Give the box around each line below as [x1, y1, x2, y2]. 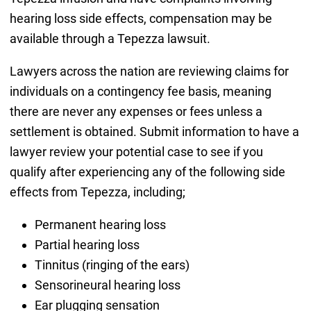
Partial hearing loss [34, 237, 140, 252]
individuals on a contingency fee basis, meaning [9, 83, 271, 99]
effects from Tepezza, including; [9, 184, 185, 199]
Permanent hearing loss [34, 217, 166, 232]
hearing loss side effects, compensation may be [9, 10, 272, 26]
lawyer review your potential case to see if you [9, 144, 263, 159]
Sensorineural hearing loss [34, 277, 180, 292]
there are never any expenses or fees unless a [9, 103, 262, 119]
